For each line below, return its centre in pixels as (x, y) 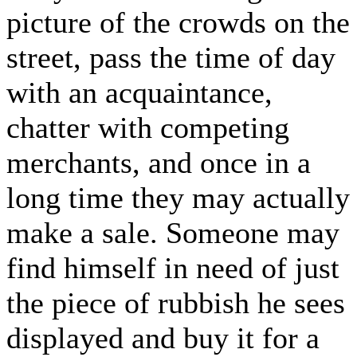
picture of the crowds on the (178, 22)
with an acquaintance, (139, 92)
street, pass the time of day (171, 57)
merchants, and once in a (159, 162)
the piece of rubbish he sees (176, 302)
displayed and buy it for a (163, 337)
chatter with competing (148, 127)
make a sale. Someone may (173, 232)
